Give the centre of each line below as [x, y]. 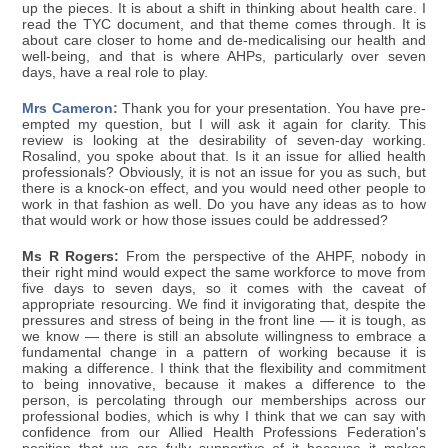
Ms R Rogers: [71, 257]
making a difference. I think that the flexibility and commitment [224, 369]
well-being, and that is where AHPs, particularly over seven [224, 57]
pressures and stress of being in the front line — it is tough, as [224, 321]
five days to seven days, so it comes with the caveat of [224, 289]
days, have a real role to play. [115, 73]
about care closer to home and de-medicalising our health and [224, 41]
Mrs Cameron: [70, 109]
